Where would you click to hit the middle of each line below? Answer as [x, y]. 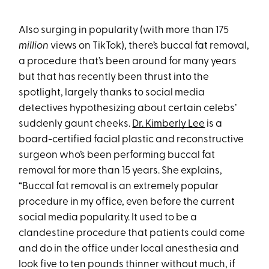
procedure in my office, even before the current [127, 202]
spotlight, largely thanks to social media [112, 93]
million [34, 46]
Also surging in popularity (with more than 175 [124, 31]
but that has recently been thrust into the [114, 77]
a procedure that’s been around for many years [128, 62]
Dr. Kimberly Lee [169, 124]
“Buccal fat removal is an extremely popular [119, 187]
